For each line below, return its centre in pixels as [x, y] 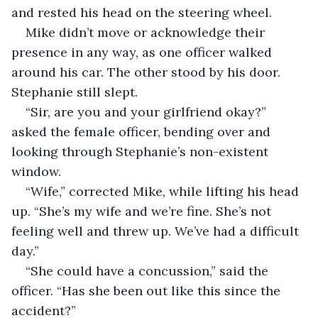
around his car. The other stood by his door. [148, 72]
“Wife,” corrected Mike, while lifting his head [164, 191]
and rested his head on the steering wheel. [142, 12]
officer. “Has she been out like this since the [148, 290]
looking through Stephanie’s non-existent [142, 151]
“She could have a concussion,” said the [149, 270]
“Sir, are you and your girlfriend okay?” [148, 111]
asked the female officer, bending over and [143, 131]
